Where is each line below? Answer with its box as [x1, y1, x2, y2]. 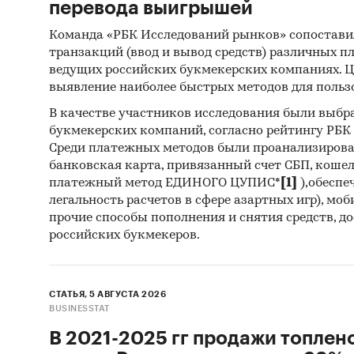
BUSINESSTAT [49, 303, 110, 313]
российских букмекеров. [49, 228, 200, 242]
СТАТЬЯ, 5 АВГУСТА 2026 [49, 289, 166, 299]
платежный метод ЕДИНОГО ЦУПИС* [49, 176, 281, 190]
